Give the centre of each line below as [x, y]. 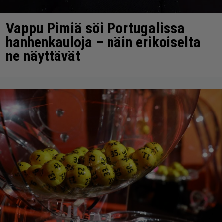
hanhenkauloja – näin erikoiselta [103, 42]
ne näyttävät [43, 55]
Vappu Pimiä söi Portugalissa [95, 28]
